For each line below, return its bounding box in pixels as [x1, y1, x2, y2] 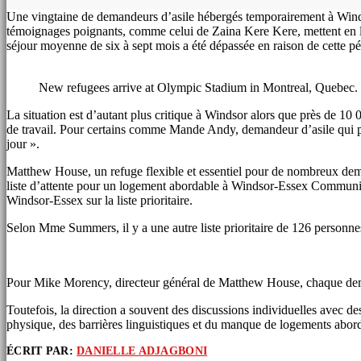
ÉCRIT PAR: [6, 344, 77, 357]
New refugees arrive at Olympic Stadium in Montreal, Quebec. [39, 80, 358, 94]
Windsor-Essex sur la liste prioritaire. [6, 193, 193, 207]
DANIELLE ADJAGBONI [77, 344, 208, 357]
